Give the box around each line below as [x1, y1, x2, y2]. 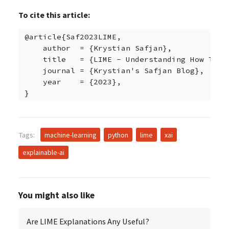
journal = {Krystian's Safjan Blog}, [24, 66, 204, 76]
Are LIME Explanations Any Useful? [26, 216, 149, 227]
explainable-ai [22, 148, 64, 157]
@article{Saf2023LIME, [24, 32, 121, 42]
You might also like [18, 189, 95, 201]
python [107, 130, 128, 140]
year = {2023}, [24, 77, 121, 87]
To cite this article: [18, 10, 90, 20]
